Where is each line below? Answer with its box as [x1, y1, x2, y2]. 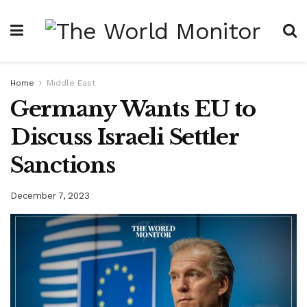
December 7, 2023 [10, 190, 90, 201]
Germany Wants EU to [10, 95, 256, 123]
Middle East [47, 78, 95, 88]
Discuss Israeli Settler [10, 123, 238, 151]
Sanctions [10, 151, 115, 179]
